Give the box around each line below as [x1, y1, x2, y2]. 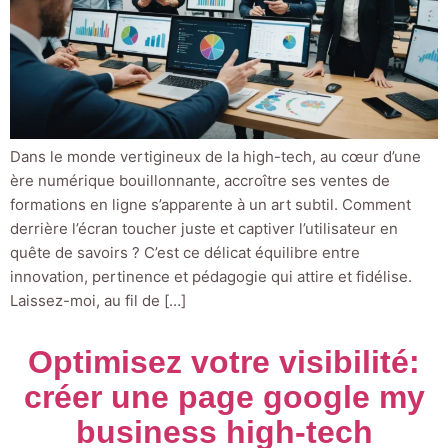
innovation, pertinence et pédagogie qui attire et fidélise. [10, 267, 412, 287]
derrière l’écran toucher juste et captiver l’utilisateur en [10, 219, 398, 239]
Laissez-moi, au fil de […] [10, 291, 186, 311]
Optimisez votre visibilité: [28, 344, 420, 381]
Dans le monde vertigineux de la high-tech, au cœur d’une [10, 147, 421, 167]
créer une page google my [23, 379, 425, 416]
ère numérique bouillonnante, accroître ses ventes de [10, 171, 390, 191]
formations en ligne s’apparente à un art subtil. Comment [10, 195, 411, 215]
